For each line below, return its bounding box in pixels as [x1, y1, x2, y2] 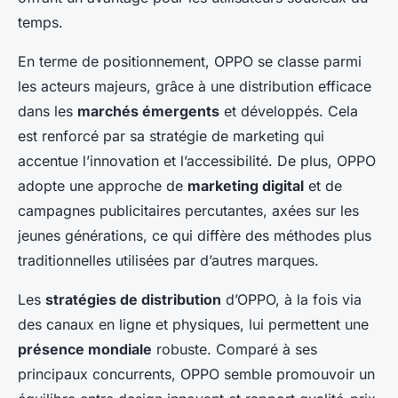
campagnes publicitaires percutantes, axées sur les [18, 201, 359, 219]
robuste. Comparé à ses [152, 339, 317, 358]
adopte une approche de [18, 176, 187, 195]
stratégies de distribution [45, 290, 221, 308]
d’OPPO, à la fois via [221, 290, 362, 308]
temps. [18, 12, 63, 31]
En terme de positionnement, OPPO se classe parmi [18, 52, 362, 70]
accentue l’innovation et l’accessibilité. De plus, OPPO [18, 151, 376, 170]
